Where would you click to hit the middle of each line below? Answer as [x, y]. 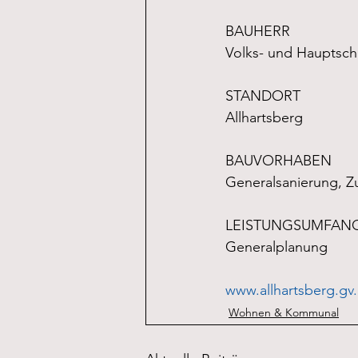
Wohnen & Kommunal [284, 313]
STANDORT [263, 96]
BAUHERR [258, 32]
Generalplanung [278, 247]
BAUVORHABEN [278, 161]
